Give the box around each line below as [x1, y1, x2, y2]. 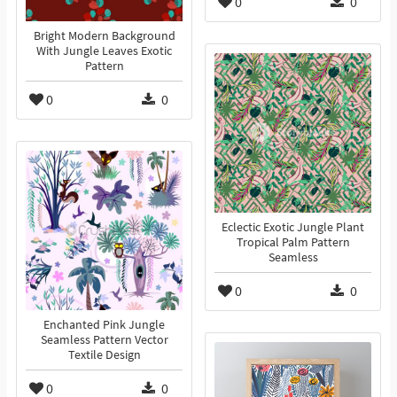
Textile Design [67, 347, 141, 363]
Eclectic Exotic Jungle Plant [222, 220, 364, 236]
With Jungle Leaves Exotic [36, 43, 172, 59]
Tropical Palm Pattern [236, 235, 350, 251]
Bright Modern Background [33, 28, 175, 44]
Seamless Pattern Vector [40, 332, 168, 348]
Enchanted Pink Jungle [43, 317, 165, 333]
